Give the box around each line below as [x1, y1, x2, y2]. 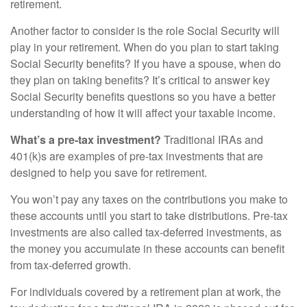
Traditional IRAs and [161, 132, 263, 147]
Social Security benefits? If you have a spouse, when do [10, 56, 281, 71]
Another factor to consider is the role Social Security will [10, 23, 280, 38]
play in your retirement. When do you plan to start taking [10, 39, 279, 55]
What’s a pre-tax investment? [10, 132, 161, 147]
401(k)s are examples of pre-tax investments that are [10, 148, 263, 164]
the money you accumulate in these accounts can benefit [10, 241, 284, 256]
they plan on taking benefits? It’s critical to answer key [10, 72, 270, 88]
